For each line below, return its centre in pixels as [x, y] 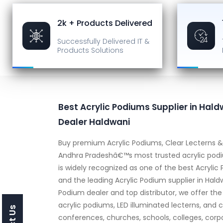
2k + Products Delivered [105, 23]
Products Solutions [90, 50]
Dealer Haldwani [94, 122]
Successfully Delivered [96, 41]
